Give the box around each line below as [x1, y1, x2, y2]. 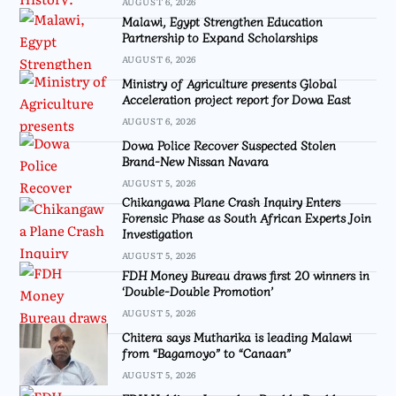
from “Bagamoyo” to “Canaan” [121, 343, 291, 362]
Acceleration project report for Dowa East [121, 89, 351, 108]
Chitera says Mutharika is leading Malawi [121, 327, 352, 346]
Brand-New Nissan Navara [121, 151, 269, 170]
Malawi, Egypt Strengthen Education [121, 11, 323, 30]
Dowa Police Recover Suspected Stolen [121, 135, 336, 154]
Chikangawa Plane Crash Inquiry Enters [121, 193, 340, 211]
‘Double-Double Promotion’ [121, 281, 273, 300]
